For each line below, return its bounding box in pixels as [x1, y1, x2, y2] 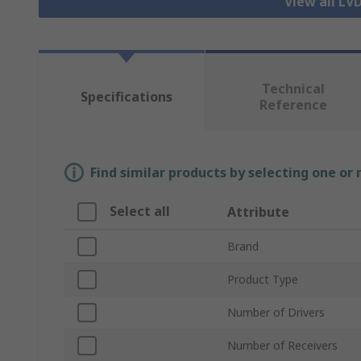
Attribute [227, 203, 289, 222]
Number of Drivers [227, 305, 325, 321]
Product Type [227, 272, 298, 288]
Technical [261, 80, 325, 98]
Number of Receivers [227, 338, 338, 354]
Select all [110, 202, 170, 221]
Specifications [80, 88, 172, 106]
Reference [259, 96, 327, 114]
